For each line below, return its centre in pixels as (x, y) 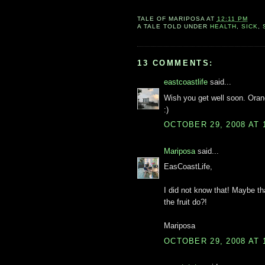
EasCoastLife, (188, 167)
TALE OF (153, 19)
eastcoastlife (186, 82)
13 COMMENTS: (175, 63)
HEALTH (223, 27)
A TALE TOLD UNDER (174, 27)
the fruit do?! (185, 202)
